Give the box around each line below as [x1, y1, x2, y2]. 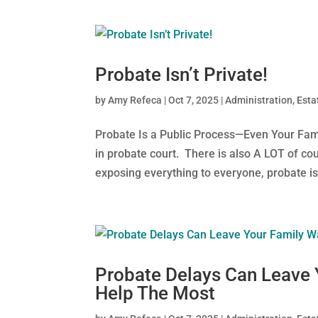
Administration [225, 94, 293, 106]
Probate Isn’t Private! [95, 64, 268, 85]
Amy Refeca [108, 94, 163, 106]
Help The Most [95, 283, 216, 304]
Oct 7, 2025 [168, 94, 219, 106]
